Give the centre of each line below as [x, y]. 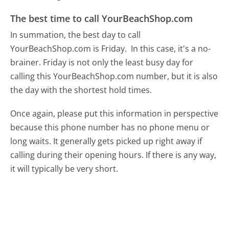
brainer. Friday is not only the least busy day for [102, 62]
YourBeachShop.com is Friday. [70, 48]
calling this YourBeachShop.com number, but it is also [114, 76]
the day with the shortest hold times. [81, 90]
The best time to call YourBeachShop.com [102, 19]
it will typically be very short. [64, 168]
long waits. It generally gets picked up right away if [106, 141]
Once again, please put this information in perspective [114, 113]
